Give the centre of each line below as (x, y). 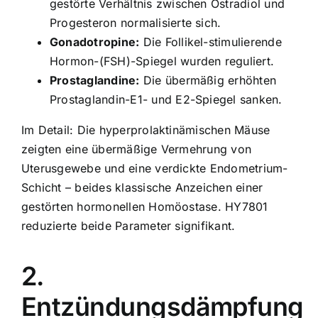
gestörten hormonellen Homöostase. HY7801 (145, 206)
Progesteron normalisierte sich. (136, 22)
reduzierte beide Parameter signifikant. (128, 225)
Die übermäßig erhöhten (208, 80)
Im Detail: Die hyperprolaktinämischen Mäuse (146, 130)
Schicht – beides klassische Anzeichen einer (142, 187)
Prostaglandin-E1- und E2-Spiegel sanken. (166, 99)
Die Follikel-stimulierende (210, 42)
